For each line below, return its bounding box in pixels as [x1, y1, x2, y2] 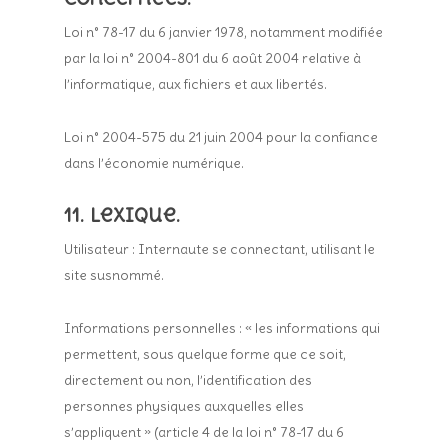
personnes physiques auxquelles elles [64, 397, 305, 415]
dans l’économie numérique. [64, 154, 245, 172]
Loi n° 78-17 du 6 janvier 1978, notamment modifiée [64, 23, 384, 41]
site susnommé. [64, 266, 165, 284]
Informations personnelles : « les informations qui [64, 319, 381, 337]
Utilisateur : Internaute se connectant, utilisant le [64, 240, 376, 258]
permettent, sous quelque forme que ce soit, [64, 345, 347, 363]
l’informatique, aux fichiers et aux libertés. [64, 75, 328, 93]
